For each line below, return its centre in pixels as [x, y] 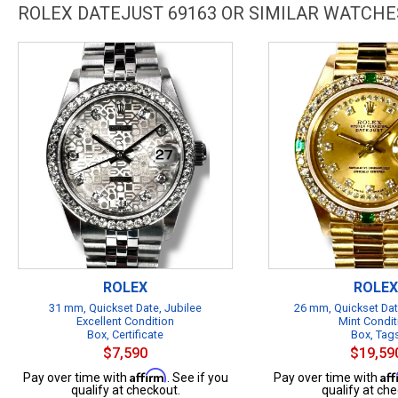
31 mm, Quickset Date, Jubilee [125, 308]
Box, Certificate [125, 334]
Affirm [148, 375]
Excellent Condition [125, 321]
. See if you [197, 378]
